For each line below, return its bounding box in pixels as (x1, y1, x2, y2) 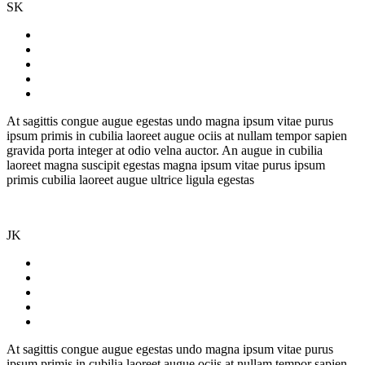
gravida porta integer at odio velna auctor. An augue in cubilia (7, 143, 323, 158)
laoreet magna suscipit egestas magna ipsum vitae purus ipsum (7, 158, 325, 173)
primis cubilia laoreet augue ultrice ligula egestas (7, 173, 254, 187)
